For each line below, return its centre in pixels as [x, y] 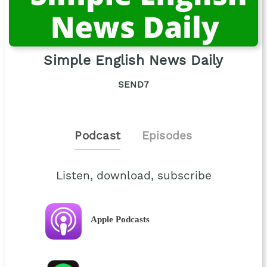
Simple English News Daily [133, 61]
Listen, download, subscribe [133, 177]
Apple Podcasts [120, 219]
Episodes [167, 136]
